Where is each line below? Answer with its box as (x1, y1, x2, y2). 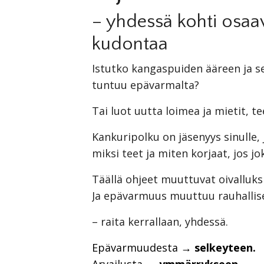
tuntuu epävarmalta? (92, 77, 200, 92)
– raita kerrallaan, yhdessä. (92, 214, 229, 229)
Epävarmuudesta (92, 240, 179, 255)
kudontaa (92, 33, 169, 54)
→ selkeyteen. (178, 240, 256, 255)
